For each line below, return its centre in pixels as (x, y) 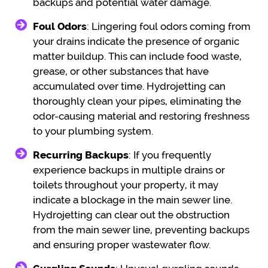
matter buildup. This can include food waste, (137, 56)
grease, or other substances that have (121, 71)
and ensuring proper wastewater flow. (122, 244)
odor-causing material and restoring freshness (141, 116)
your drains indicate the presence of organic (136, 41)
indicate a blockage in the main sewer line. (133, 200)
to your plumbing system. (93, 131)
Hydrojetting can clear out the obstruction (131, 214)
